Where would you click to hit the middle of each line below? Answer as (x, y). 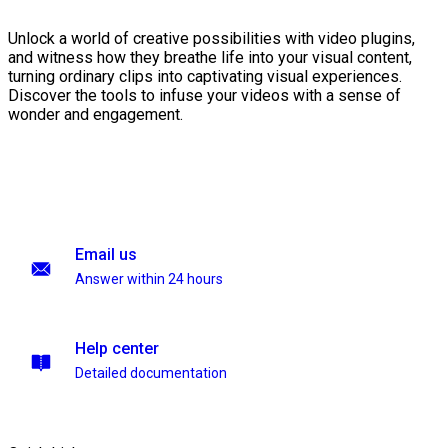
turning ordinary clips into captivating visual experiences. (205, 77)
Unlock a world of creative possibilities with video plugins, (211, 39)
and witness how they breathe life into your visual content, (210, 58)
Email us (106, 254)
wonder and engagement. (95, 115)
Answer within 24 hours (149, 279)
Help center (117, 348)
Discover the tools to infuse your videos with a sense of (204, 96)
